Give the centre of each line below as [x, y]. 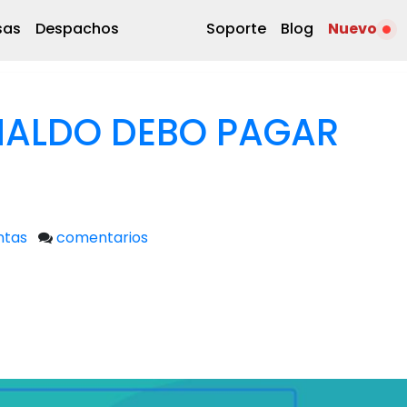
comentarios [102, 238]
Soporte [236, 28]
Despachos [77, 28]
